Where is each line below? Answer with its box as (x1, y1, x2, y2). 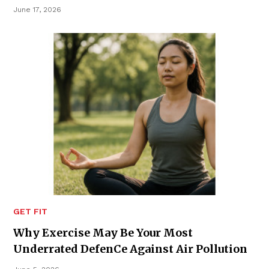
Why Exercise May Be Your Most (13, 225, 193, 240)
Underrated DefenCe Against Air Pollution (13, 241, 247, 256)
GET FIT (13, 206, 47, 216)
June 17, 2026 (13, 5, 61, 14)
